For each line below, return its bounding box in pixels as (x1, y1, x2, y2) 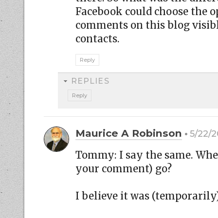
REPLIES (71, 76, 109, 86)
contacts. (75, 33, 120, 45)
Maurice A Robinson (75, 127, 182, 139)
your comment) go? (75, 162, 172, 175)
